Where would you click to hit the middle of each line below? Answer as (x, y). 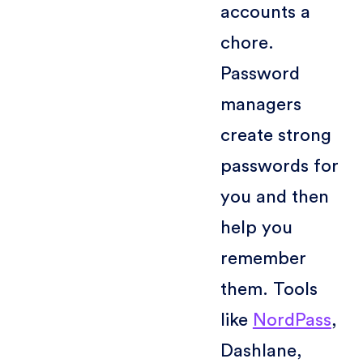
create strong (275, 135)
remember (263, 258)
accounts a (265, 12)
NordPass (292, 320)
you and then (274, 196)
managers (261, 104)
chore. (247, 43)
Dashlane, (261, 350)
